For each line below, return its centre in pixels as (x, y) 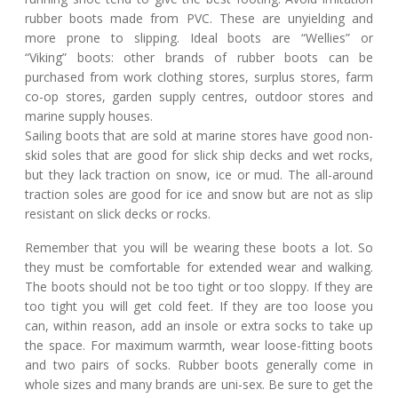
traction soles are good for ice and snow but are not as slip (199, 194)
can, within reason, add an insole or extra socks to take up (199, 326)
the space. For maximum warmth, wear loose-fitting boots (199, 345)
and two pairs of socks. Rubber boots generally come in (199, 365)
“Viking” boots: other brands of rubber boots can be (199, 57)
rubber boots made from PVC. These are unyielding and (199, 18)
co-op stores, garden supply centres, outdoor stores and (199, 96)
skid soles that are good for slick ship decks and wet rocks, (199, 155)
